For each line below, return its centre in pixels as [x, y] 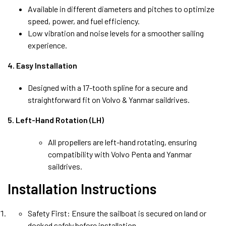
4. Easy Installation [42, 65]
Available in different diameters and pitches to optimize [121, 9]
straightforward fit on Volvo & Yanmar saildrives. [109, 99]
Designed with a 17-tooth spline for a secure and [108, 87]
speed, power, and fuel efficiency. [84, 21]
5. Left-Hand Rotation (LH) [56, 120]
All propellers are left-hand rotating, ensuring [122, 142]
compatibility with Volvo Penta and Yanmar [120, 154]
